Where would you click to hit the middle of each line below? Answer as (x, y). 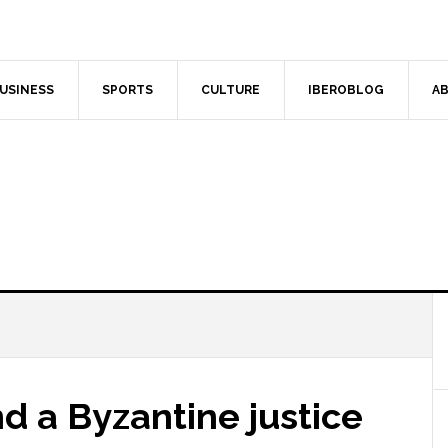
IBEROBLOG (346, 90)
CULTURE (230, 90)
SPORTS (127, 90)
